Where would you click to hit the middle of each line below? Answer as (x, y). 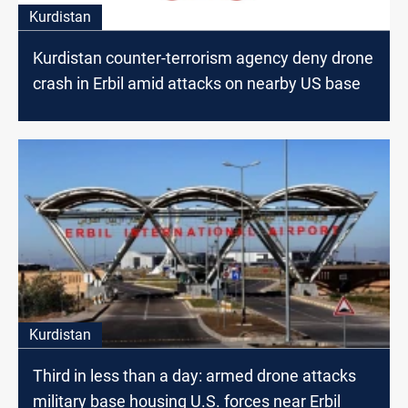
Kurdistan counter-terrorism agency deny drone (203, 58)
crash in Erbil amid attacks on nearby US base (197, 84)
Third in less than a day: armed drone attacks (194, 375)
